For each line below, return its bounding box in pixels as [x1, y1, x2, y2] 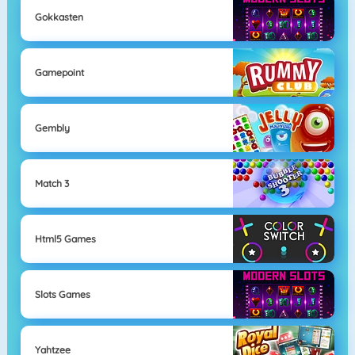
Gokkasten [34, 10, 83, 23]
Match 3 [34, 177, 69, 189]
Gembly [34, 121, 70, 134]
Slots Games [34, 288, 90, 300]
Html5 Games [34, 232, 96, 245]
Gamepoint [34, 66, 84, 78]
